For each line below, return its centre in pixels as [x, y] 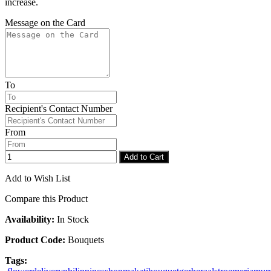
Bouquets [85, 240]
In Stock [72, 220]
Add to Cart [144, 157]
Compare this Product [46, 199]
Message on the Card [45, 23]
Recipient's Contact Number [59, 109]
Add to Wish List [38, 178]
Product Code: [35, 240]
